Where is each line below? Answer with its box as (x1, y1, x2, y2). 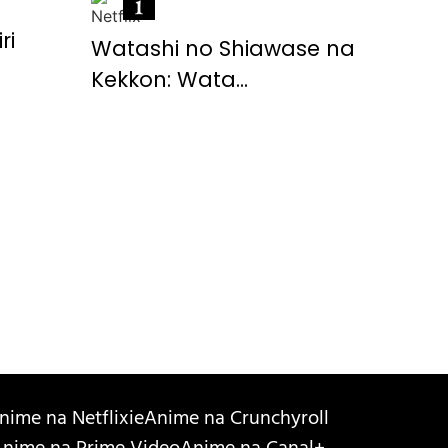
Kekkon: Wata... (91, 65, 248, 95)
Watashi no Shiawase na (91, 34, 355, 64)
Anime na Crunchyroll (144, 402, 330, 440)
